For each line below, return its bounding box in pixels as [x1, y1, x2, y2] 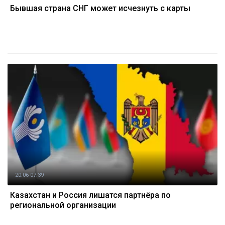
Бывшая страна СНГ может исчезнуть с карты [10, 4, 190, 13]
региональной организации [10, 200, 116, 210]
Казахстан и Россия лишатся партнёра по [10, 190, 171, 200]
